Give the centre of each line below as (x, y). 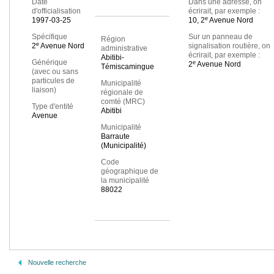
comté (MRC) (123, 102)
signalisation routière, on (229, 46)
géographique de (129, 172)
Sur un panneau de (220, 37)
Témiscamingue (127, 67)
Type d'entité (53, 107)
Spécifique (50, 37)
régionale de (122, 93)
